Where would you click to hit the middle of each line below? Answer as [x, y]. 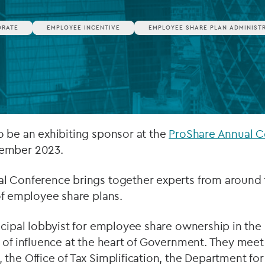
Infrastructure [171, 80]
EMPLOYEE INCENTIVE [83, 28]
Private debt [169, 23]
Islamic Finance [174, 51]
